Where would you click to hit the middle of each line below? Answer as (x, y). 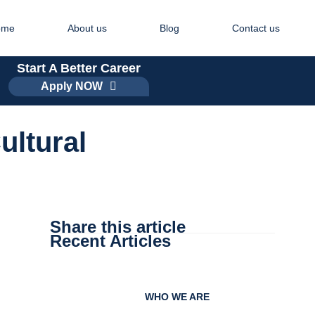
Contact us (256, 28)
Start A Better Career (79, 68)
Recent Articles (110, 241)
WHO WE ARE (178, 297)
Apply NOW (72, 86)
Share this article (117, 227)
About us (87, 28)
